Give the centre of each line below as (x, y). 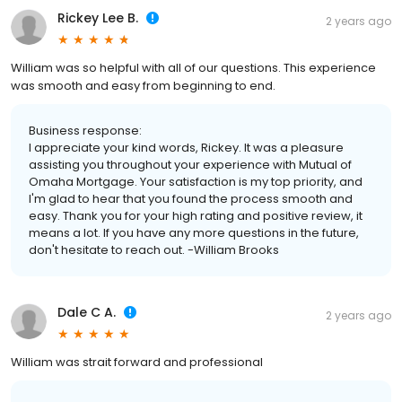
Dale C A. (87, 313)
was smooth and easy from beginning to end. (143, 86)
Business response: (85, 131)
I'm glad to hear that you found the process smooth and (191, 199)
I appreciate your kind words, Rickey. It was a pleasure (186, 148)
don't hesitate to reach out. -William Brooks (154, 250)
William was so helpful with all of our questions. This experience (193, 68)
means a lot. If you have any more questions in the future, (194, 233)
